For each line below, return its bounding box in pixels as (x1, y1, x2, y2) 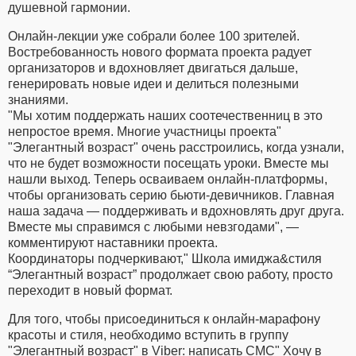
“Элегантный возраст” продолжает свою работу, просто (8, 267, 333, 281)
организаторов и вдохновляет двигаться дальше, (8, 60, 298, 75)
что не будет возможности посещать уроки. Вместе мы (8, 156, 329, 170)
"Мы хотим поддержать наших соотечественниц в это (8, 108, 323, 122)
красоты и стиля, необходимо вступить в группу (8, 327, 288, 342)
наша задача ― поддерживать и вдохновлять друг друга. (8, 203, 344, 218)
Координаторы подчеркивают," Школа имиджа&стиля (8, 251, 322, 265)
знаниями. (8, 92, 68, 106)
